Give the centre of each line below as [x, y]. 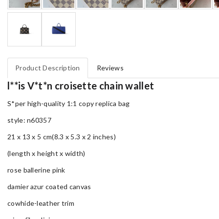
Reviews [110, 68]
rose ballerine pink [36, 170]
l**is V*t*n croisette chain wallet [81, 86]
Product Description [48, 68]
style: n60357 [29, 120]
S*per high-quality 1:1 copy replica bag [69, 103]
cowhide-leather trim [41, 203]
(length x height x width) [46, 153]
